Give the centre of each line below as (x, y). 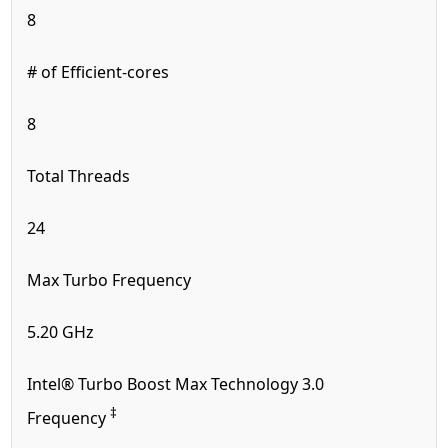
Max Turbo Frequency (111, 280)
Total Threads (81, 176)
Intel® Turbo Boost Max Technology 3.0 (176, 384)
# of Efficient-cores (98, 72)
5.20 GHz (61, 332)
